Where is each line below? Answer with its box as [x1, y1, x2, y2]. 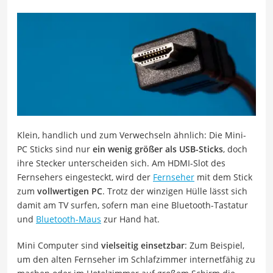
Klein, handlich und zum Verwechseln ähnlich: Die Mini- [17, 129, 246, 141]
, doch [223, 143, 247, 155]
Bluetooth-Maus [36, 213, 101, 225]
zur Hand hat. [101, 213, 160, 225]
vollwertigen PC [37, 185, 102, 197]
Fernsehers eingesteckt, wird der [17, 171, 153, 183]
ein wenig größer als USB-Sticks [93, 143, 223, 155]
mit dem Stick [194, 171, 252, 183]
